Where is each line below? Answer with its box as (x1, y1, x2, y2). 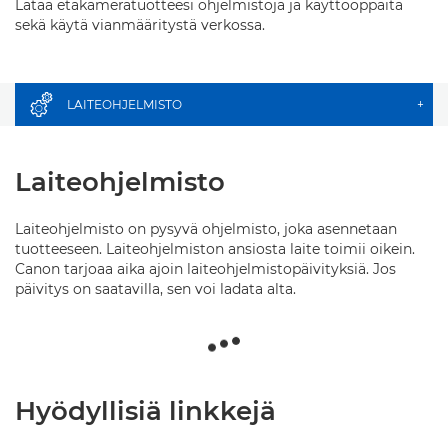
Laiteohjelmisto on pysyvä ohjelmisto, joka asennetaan (15, 220, 397, 238)
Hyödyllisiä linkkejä (15, 395, 276, 427)
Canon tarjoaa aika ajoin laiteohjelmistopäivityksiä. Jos (15, 260, 396, 278)
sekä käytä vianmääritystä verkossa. (15, 16, 265, 34)
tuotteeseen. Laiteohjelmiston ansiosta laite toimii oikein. (15, 240, 415, 258)
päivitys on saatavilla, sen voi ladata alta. (15, 280, 296, 298)
